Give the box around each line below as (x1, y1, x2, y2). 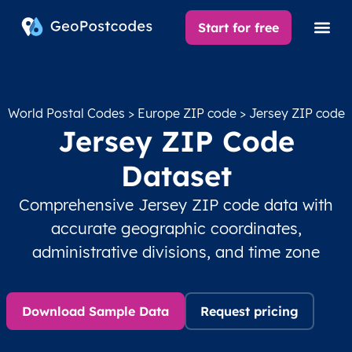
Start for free (198, 20, 280, 35)
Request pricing (200, 303, 299, 319)
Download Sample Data (22, 303, 169, 319)
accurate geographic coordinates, (50, 218, 302, 238)
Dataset (120, 158, 232, 193)
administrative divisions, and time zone (32, 242, 320, 262)
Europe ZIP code (137, 105, 236, 121)
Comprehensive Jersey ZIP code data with (19, 195, 333, 214)
